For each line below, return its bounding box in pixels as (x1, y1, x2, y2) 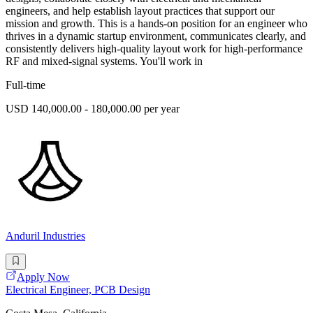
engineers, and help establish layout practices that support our (6, 5, 275, 17)
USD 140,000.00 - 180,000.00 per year (6, 103, 180, 115)
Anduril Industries (6, 230, 85, 242)
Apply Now (17, 270, 70, 283)
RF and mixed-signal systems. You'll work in (6, 55, 203, 68)
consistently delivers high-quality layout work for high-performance (6, 43, 303, 55)
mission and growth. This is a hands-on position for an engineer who (6, 17, 307, 30)
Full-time (6, 79, 45, 92)
